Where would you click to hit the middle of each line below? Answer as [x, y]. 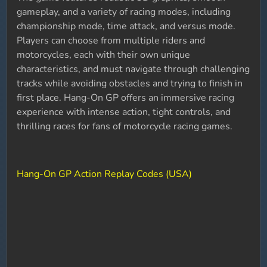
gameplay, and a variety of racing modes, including [124, 12]
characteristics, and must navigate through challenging [133, 69]
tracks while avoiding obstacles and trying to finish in [130, 83]
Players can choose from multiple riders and [111, 41]
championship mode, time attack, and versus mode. [126, 26]
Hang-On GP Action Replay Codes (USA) [105, 174]
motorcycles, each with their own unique [104, 55]
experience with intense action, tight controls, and [124, 112]
